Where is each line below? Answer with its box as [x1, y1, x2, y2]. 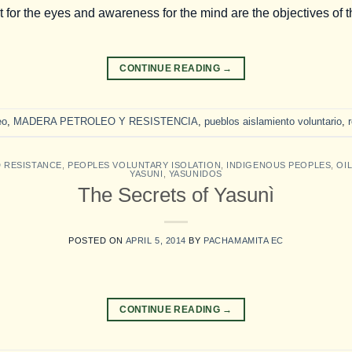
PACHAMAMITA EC [203, 236, 284, 246]
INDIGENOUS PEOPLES [226, 159, 332, 170]
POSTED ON [68, 236, 126, 246]
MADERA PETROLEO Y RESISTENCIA [13, 115, 198, 127]
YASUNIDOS [168, 168, 222, 178]
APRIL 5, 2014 [125, 236, 186, 246]
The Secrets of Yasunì [78, 184, 274, 207]
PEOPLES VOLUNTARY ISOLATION [67, 159, 222, 170]
